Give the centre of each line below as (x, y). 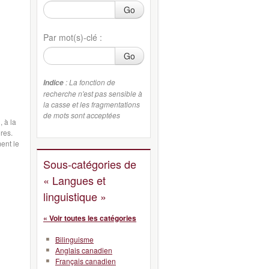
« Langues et (74, 180)
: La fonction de (89, 82)
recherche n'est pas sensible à (93, 93)
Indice (53, 82)
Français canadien (86, 261)
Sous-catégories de (90, 164)
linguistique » (75, 196)
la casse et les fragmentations (92, 104)
